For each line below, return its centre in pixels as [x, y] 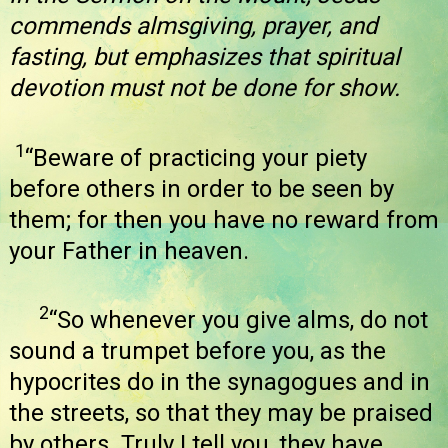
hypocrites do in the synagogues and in [219, 382]
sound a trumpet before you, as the [197, 351]
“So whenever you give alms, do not [238, 320]
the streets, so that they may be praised [221, 413]
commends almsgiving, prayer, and [193, 26]
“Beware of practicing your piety [196, 157]
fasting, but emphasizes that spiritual [204, 57]
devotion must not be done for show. [204, 88]
